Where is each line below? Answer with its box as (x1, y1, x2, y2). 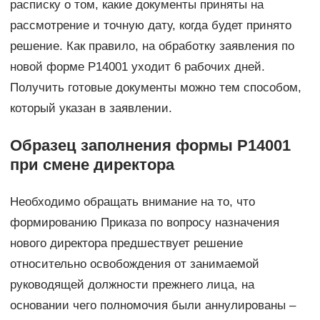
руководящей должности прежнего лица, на (9, 278, 254, 292)
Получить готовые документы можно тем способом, (9, 81, 301, 95)
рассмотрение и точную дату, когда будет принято (9, 19, 291, 33)
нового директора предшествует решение (9, 236, 243, 251)
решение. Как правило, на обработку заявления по (9, 39, 294, 54)
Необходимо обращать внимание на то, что (9, 195, 255, 209)
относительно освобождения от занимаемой (9, 257, 259, 271)
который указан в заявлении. (9, 101, 172, 116)
